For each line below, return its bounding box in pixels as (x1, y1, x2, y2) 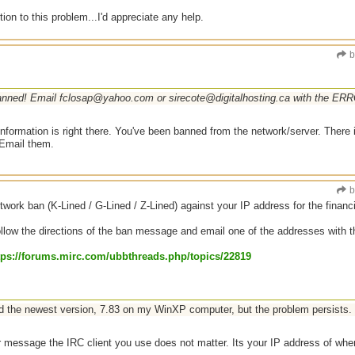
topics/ (190, 250, 223, 262)
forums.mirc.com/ (21, 250, 109, 262)
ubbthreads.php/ (109, 250, 190, 262)
